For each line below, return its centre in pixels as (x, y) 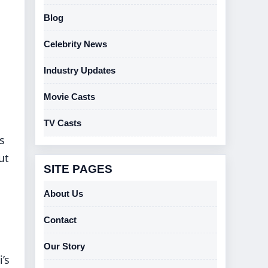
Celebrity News (75, 44)
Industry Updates (80, 70)
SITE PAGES (78, 169)
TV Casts (63, 123)
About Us (63, 194)
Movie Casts (69, 97)
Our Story (64, 246)
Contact (60, 220)
